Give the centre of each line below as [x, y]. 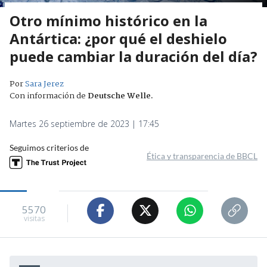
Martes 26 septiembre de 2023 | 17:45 [84, 123]
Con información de [48, 96]
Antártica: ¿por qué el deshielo [118, 38]
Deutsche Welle [119, 96]
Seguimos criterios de [49, 147]
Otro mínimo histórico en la [108, 20]
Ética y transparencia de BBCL [202, 156]
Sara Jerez [44, 84]
